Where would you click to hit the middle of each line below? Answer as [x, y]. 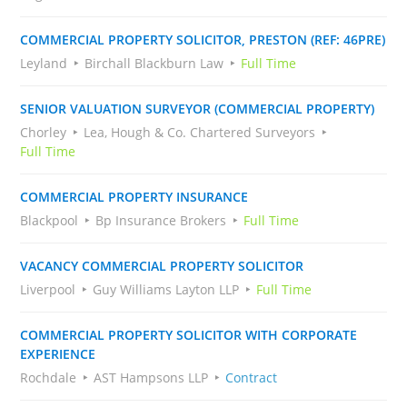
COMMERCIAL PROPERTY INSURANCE [134, 197]
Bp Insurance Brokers [161, 220]
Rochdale [49, 377]
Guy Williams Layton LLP [166, 289]
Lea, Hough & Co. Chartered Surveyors [200, 132]
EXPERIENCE [58, 354]
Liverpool [48, 289]
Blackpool [50, 220]
